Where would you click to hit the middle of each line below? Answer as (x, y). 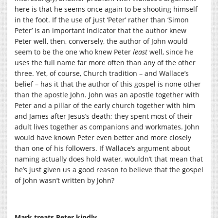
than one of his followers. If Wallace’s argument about (102, 148)
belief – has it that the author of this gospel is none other (108, 84)
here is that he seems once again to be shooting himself (106, 9)
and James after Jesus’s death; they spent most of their (104, 116)
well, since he (170, 52)
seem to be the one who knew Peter (74, 52)
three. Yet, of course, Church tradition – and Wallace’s (102, 73)
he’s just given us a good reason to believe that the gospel (109, 169)
